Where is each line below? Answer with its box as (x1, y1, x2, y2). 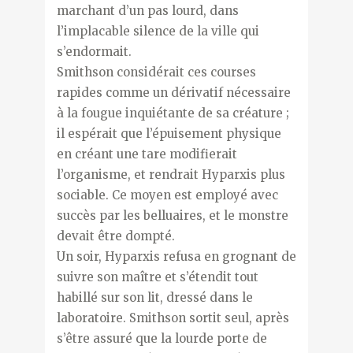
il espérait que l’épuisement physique (56, 125, 281, 141)
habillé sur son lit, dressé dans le (56, 289, 253, 305)
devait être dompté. (56, 228, 175, 243)
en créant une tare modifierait (56, 146, 237, 162)
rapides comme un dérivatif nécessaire (56, 84, 291, 100)
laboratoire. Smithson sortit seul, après (56, 310, 289, 325)
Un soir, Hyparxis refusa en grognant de (56, 248, 296, 264)
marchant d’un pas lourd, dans (56, 2, 239, 18)
